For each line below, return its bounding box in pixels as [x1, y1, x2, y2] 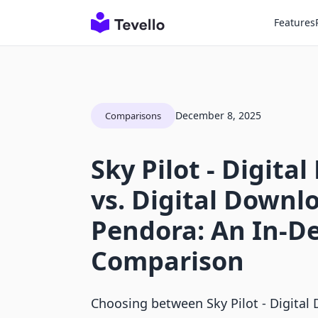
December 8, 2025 [175, 109, 261, 122]
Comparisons [105, 109, 161, 122]
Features [274, 16, 315, 29]
